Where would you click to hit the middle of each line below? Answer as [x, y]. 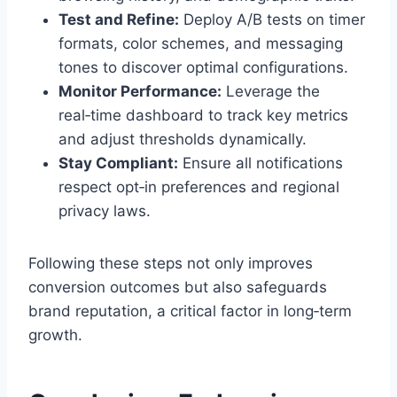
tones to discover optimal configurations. [203, 68]
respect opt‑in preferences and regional [199, 187]
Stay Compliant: [118, 163]
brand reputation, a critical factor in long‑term [190, 311]
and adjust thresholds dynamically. [183, 140]
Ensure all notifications [261, 163]
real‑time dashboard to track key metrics [203, 116]
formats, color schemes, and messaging [201, 44]
